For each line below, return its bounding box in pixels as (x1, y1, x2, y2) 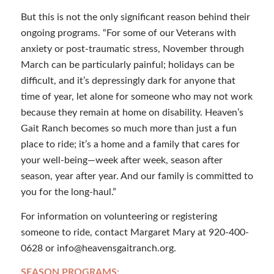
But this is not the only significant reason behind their (20, 12, 250, 23)
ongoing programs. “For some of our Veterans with (20, 28, 236, 39)
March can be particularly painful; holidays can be (20, 60, 234, 70)
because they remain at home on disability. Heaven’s (20, 108, 243, 118)
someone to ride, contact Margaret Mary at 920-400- (20, 227, 249, 237)
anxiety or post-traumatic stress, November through (20, 44, 244, 54)
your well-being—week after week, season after (20, 155, 223, 166)
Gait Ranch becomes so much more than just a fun (20, 124, 237, 134)
